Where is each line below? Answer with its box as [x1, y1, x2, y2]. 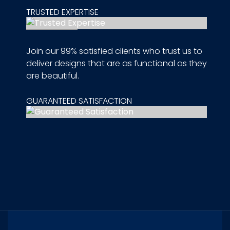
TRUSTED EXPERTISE [26, 6, 99, 18]
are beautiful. [26, 70, 79, 82]
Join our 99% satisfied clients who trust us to [26, 45, 202, 57]
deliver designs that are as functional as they [26, 57, 207, 70]
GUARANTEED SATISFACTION [26, 95, 132, 107]
